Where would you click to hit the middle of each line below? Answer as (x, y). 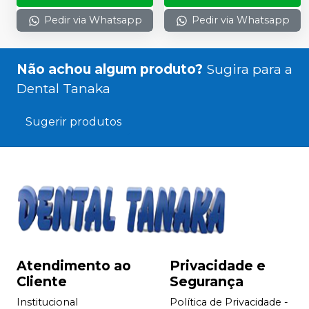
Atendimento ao (74, 266)
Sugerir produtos (73, 122)
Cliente (42, 282)
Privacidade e (218, 266)
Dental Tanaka (63, 89)
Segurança (207, 282)
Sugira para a (249, 69)
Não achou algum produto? (110, 69)
